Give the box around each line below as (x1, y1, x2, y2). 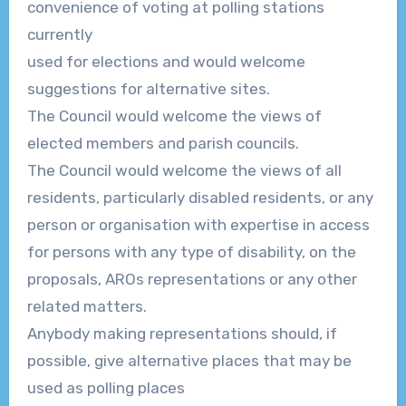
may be (298, 352, 352, 371)
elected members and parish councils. (26, 134, 299, 153)
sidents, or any (266, 188, 373, 208)
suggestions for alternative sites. (26, 80, 270, 99)
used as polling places (26, 379, 185, 398)
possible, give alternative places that (26, 352, 295, 371)
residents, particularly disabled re (26, 188, 267, 208)
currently (26, 25, 92, 44)
